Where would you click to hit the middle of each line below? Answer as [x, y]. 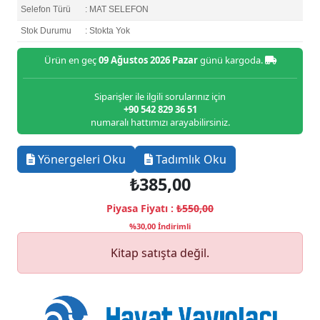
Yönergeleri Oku [80, 160]
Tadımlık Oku [190, 160]
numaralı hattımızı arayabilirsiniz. [160, 122]
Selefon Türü [46, 10]
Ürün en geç [71, 60]
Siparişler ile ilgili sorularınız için [160, 97]
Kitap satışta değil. [160, 253]
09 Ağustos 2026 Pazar [148, 60]
